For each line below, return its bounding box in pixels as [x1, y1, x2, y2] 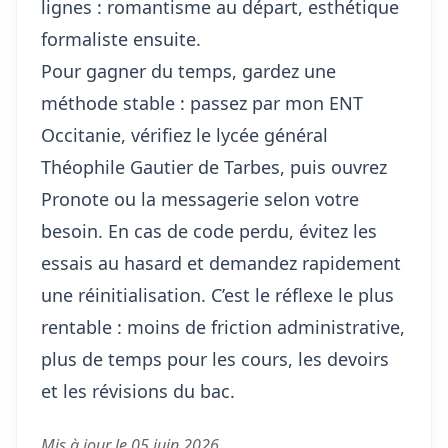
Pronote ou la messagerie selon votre [41, 187, 359, 211]
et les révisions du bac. [41, 379, 235, 403]
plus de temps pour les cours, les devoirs [41, 347, 389, 371]
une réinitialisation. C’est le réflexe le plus [41, 283, 394, 307]
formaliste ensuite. [41, 27, 201, 51]
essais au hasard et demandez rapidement [41, 251, 401, 275]
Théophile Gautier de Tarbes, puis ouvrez [41, 155, 387, 179]
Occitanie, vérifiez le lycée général [41, 123, 328, 147]
